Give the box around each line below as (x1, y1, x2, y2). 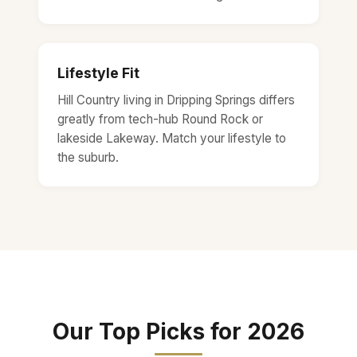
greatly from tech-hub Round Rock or (57, 111, 263, 127)
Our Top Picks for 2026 (53, 317, 304, 345)
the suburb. (57, 149, 119, 165)
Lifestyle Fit (57, 64, 139, 81)
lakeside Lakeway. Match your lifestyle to (57, 130, 286, 146)
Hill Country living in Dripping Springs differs (57, 92, 295, 108)
